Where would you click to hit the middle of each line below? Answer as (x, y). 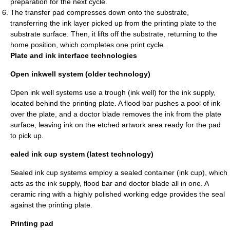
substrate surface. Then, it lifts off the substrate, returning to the (114, 34)
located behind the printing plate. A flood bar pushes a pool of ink (115, 103)
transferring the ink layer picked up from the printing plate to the (113, 23)
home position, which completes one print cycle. (88, 45)
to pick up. (27, 136)
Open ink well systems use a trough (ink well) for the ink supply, (113, 92)
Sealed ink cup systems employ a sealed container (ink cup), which (119, 172)
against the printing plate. (51, 205)
